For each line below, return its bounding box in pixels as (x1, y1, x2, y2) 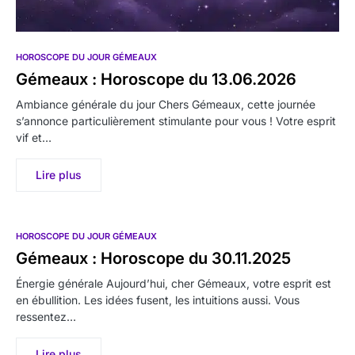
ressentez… (16, 310, 76, 324)
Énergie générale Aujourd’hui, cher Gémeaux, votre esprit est (16, 277, 331, 291)
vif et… (16, 131, 52, 145)
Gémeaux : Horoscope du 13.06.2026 (16, 70, 296, 90)
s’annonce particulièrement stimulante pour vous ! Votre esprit (16, 114, 336, 128)
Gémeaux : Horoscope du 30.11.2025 (16, 249, 291, 269)
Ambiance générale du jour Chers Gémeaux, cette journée (16, 97, 315, 112)
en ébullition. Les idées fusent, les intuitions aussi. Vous (16, 293, 300, 307)
